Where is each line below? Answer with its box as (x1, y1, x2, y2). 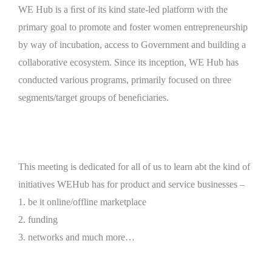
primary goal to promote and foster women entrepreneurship (18, 22, 248, 33)
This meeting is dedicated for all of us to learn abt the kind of (18, 161, 250, 172)
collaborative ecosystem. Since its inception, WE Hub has (18, 57, 239, 68)
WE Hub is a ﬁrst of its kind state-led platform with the (18, 4, 228, 15)
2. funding (18, 214, 58, 225)
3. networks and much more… (18, 232, 137, 243)
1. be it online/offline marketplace (18, 197, 146, 208)
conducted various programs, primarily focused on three (18, 75, 231, 86)
